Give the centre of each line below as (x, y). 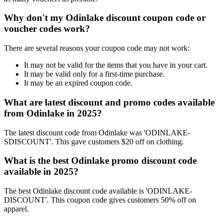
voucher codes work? (47, 29)
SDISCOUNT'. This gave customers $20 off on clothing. (94, 141)
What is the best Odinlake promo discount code (100, 161)
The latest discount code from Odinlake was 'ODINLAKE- (97, 132)
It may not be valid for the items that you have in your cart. (116, 65)
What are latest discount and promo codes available (109, 102)
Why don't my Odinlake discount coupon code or (105, 18)
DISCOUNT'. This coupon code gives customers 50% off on (100, 200)
